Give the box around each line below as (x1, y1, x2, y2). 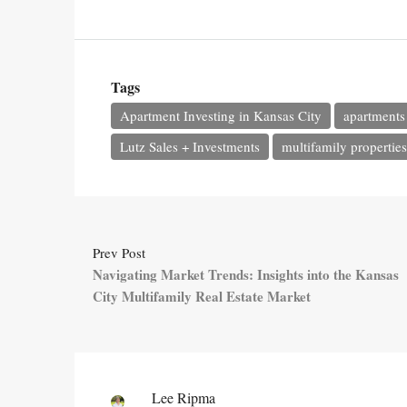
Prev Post (93, 243, 145, 262)
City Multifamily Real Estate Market (93, 286, 311, 306)
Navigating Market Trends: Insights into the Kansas (93, 264, 399, 284)
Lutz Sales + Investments (120, 137, 260, 155)
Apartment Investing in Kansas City (120, 106, 322, 124)
